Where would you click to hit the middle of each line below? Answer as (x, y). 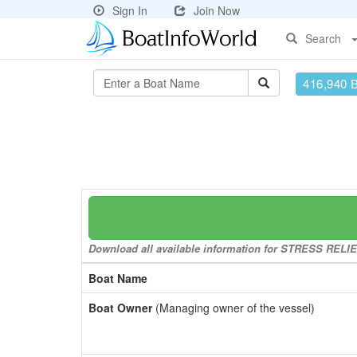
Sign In (130, 10)
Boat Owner (120, 308)
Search (323, 38)
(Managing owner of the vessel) (233, 308)
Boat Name (118, 278)
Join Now (217, 10)
